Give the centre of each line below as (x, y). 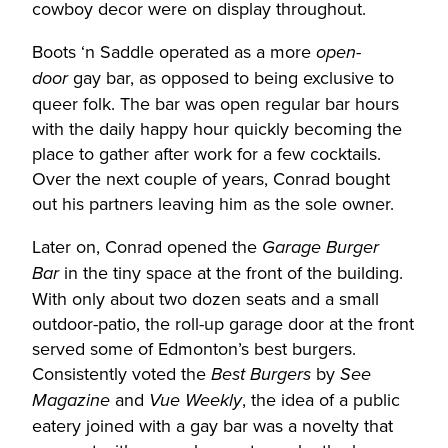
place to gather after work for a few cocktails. (206, 153)
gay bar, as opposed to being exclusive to (231, 77)
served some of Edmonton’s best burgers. (194, 348)
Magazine (71, 400)
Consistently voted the (121, 373)
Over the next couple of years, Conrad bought (211, 178)
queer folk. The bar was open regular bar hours (215, 103)
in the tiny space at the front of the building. (231, 272)
